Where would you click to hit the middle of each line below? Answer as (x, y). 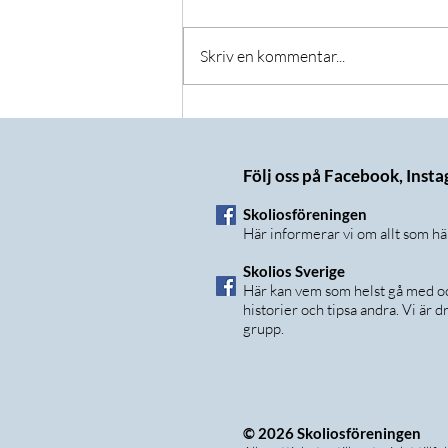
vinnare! (239, 137)
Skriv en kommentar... (272, 56)
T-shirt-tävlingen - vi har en (308, 115)
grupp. (265, 329)
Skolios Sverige (295, 271)
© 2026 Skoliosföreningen (335, 433)
